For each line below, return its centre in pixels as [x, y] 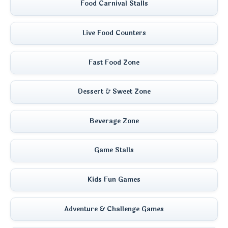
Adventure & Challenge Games [114, 209]
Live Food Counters [114, 33]
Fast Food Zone [114, 62]
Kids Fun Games [114, 180]
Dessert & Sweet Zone [114, 92]
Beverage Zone [114, 121]
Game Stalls [114, 150]
